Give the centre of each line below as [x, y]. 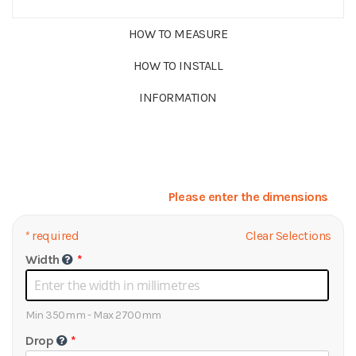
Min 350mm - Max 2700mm [93, 315]
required [54, 236]
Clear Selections [288, 236]
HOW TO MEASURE [178, 34]
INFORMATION [178, 97]
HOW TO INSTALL [178, 66]
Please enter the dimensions [248, 197]
